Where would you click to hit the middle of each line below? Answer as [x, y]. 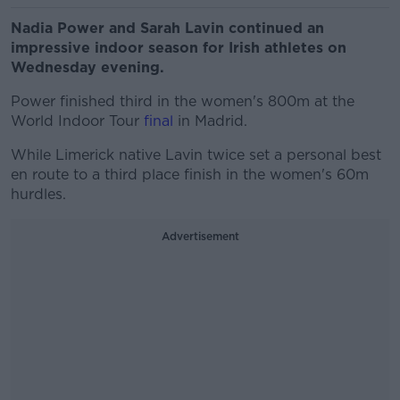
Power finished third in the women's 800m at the [183, 101]
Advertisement [200, 236]
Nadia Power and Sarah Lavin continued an [167, 28]
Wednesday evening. [90, 67]
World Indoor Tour [77, 121]
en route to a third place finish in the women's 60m [190, 175]
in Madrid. [210, 121]
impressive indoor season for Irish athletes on [179, 48]
